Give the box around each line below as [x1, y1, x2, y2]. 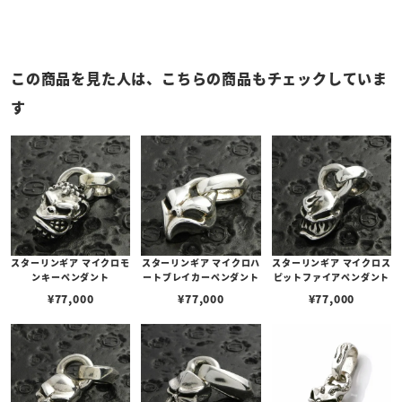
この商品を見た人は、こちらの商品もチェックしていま [11, 67, 389, 90]
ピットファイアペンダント [273, 269, 390, 284]
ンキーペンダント [31, 269, 109, 284]
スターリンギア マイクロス [272, 255, 391, 269]
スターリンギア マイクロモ [11, 255, 130, 269]
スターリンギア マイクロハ [141, 255, 261, 269]
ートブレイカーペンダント [143, 269, 259, 284]
